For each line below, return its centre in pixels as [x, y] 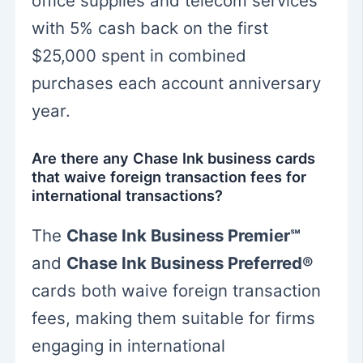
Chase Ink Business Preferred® [190, 263]
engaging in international [129, 345]
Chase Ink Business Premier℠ [184, 235]
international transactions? [128, 196]
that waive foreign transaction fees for [169, 177]
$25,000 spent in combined [139, 55]
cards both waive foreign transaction [177, 290]
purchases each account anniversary [177, 83]
